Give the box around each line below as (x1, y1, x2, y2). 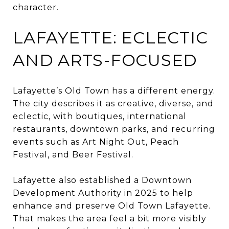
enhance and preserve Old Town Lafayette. (13, 200, 211, 211)
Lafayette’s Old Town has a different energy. (13, 85, 215, 96)
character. (13, 2, 59, 12)
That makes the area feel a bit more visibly (13, 213, 207, 223)
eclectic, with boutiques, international (13, 111, 187, 121)
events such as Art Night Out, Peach (13, 136, 179, 147)
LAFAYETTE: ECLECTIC (13, 27, 208, 48)
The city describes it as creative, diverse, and (13, 98, 214, 108)
